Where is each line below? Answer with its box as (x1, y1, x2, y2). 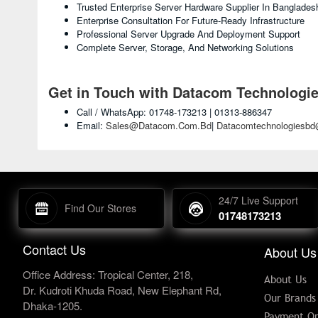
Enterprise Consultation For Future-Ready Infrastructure (77, 13, 305, 27)
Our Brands (264, 292, 316, 305)
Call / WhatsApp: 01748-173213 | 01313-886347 (77, 105, 272, 119)
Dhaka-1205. (23, 298, 82, 313)
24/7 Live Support (219, 193, 299, 207)
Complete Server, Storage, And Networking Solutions (77, 40, 294, 54)
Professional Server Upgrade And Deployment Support (77, 27, 300, 40)
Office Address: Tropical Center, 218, (23, 267, 193, 282)
